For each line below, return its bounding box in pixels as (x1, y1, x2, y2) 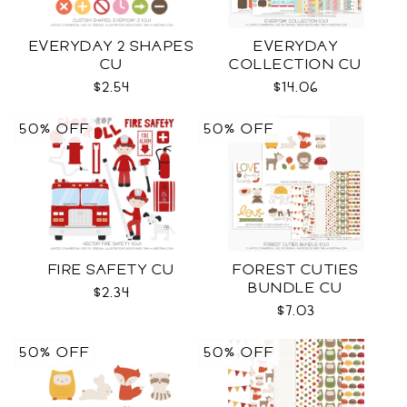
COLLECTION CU (229, 54, 362, 75)
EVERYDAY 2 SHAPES (28, 35, 194, 57)
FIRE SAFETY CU (47, 259, 175, 281)
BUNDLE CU (248, 277, 343, 299)
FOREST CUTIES (233, 259, 359, 281)
